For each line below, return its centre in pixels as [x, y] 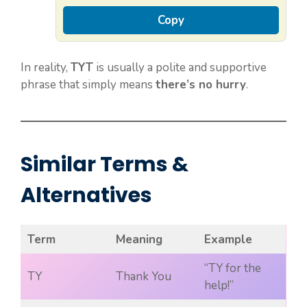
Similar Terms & [105, 165]
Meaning [139, 240]
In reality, [46, 68]
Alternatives [86, 196]
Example [228, 240]
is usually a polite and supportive [180, 68]
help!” [219, 286]
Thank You [143, 277]
